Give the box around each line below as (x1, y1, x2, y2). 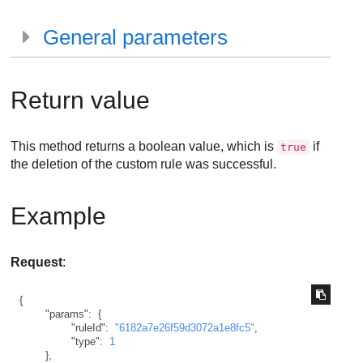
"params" (45, 307, 88, 320)
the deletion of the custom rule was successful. (11, 157, 277, 171)
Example (11, 203, 107, 229)
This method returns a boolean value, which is (11, 139, 278, 153)
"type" (70, 335, 100, 348)
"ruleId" (70, 321, 105, 334)
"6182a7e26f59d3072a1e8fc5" (114, 321, 254, 334)
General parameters (43, 25, 228, 49)
